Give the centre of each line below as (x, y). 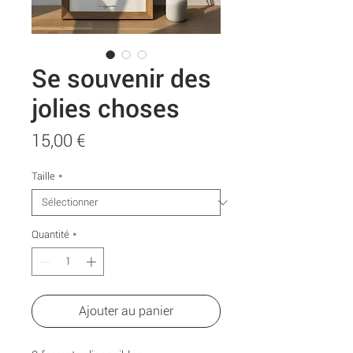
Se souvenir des (121, 79)
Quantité (50, 235)
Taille (43, 176)
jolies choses (106, 109)
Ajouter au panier (126, 310)
